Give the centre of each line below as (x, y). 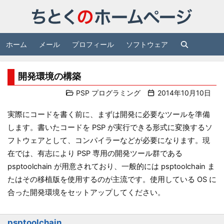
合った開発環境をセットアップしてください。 (86, 192)
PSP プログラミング (108, 93)
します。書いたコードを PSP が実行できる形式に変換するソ (110, 127)
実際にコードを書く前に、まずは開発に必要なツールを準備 (109, 114)
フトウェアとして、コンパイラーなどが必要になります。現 (109, 140)
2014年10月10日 (184, 93)
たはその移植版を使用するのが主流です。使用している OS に (112, 179)
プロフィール (93, 44)
